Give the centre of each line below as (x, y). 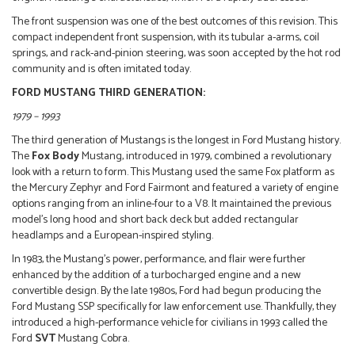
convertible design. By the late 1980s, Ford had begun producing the (166, 292)
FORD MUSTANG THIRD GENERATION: (110, 94)
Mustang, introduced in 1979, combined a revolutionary (205, 157)
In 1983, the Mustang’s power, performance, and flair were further (159, 260)
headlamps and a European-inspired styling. (113, 236)
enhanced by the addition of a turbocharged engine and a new (156, 276)
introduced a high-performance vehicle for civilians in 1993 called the (170, 323)
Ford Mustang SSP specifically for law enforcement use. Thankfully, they (174, 307)
